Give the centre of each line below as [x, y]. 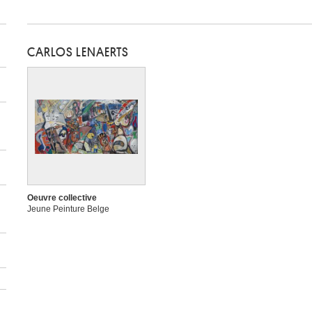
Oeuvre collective [62, 198]
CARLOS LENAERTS [78, 52]
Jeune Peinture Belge [68, 209]
